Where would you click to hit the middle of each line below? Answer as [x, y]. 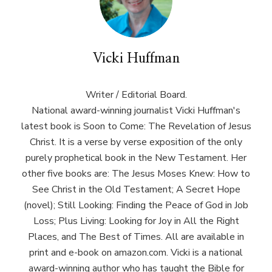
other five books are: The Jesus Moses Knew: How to [136, 174]
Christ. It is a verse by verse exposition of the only [136, 142]
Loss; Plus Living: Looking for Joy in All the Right [136, 221]
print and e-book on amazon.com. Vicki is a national [136, 253]
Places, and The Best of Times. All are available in [136, 237]
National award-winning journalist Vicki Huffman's [136, 111]
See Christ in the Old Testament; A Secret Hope [136, 190]
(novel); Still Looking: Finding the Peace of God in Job [136, 206]
